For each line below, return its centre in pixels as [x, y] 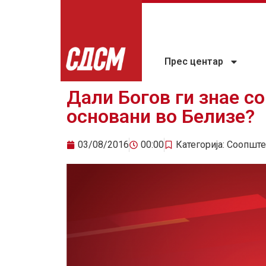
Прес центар [194, 62]
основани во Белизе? [161, 117]
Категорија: [201, 145]
